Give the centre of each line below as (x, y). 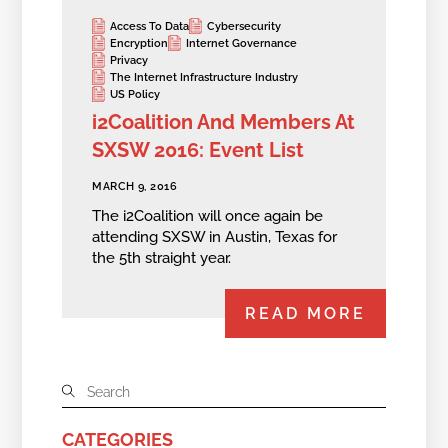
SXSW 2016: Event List (198, 150)
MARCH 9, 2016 (135, 187)
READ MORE (305, 314)
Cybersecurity (244, 26)
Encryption (139, 43)
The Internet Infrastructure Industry (204, 77)
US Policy (135, 94)
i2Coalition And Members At (224, 122)
